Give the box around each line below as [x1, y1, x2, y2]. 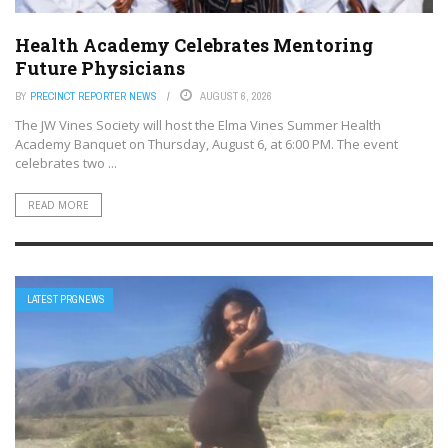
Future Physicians [15, 56, 185, 81]
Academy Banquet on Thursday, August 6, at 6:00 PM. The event [15, 135, 398, 154]
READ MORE [28, 198, 89, 213]
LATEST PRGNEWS [27, 293, 105, 307]
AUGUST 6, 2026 [200, 89, 272, 104]
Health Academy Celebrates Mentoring [15, 33, 373, 58]
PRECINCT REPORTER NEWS [30, 89, 157, 104]
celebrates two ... [15, 154, 117, 173]
